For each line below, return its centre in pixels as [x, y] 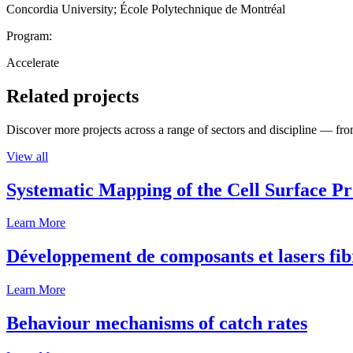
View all [27, 156]
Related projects [72, 96]
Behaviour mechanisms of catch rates [157, 323]
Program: [29, 35]
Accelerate [33, 62]
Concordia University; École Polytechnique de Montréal [146, 9]
